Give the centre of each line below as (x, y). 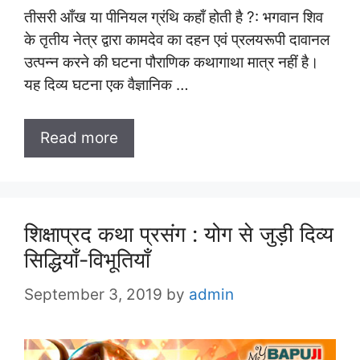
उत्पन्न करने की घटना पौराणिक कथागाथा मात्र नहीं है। (172, 62)
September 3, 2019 (93, 294)
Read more (79, 138)
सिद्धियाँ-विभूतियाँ (87, 260)
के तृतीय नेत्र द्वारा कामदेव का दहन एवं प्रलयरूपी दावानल (177, 39)
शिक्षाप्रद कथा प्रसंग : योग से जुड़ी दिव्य (179, 235)
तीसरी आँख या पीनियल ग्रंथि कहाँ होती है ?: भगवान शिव (174, 17)
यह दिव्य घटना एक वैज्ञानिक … (106, 84)
